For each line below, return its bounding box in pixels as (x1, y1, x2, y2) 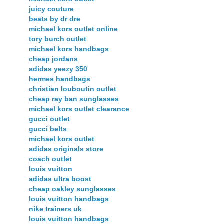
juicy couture (29, 5, 74, 13)
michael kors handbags (29, 45, 109, 53)
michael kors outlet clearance (29, 105, 129, 113)
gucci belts (29, 125, 67, 133)
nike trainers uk (29, 205, 82, 213)
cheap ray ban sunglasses (29, 95, 119, 103)
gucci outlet (29, 115, 70, 123)
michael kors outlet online (29, 25, 118, 33)
